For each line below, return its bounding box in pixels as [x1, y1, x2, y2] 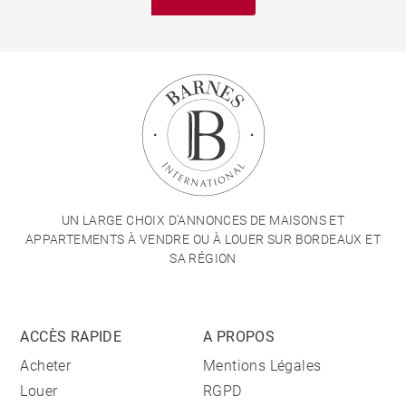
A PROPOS [203, 328, 275, 345]
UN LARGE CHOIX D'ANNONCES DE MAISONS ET [61, 213, 345, 227]
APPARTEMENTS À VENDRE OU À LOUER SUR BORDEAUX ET [24, 232, 382, 246]
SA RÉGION [169, 251, 237, 266]
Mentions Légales [203, 357, 322, 374]
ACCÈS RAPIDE [20, 328, 122, 345]
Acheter [20, 357, 72, 374]
